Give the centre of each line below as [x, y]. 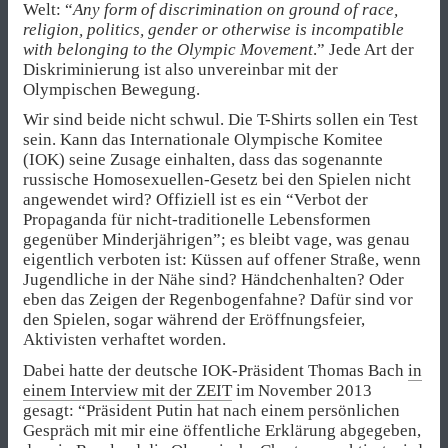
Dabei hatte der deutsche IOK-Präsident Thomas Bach [215, 370]
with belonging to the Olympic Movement [168, 50]
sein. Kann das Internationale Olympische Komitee [203, 140]
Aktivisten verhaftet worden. [124, 340]
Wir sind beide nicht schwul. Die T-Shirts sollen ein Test [220, 120]
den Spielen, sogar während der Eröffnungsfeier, [194, 320]
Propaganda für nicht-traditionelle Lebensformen [197, 220]
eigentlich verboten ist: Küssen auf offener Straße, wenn [222, 260]
